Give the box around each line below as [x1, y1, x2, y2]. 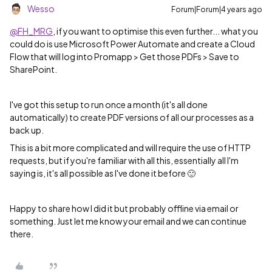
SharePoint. [10, 64, 58, 75]
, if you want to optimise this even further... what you [53, 25, 258, 36]
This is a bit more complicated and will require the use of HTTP [10, 142, 251, 153]
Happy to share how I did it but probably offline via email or [10, 203, 239, 214]
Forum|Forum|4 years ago [171, 5, 262, 14]
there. [10, 228, 35, 239]
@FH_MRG [10, 25, 53, 36]
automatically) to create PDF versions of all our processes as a [10, 112, 254, 123]
